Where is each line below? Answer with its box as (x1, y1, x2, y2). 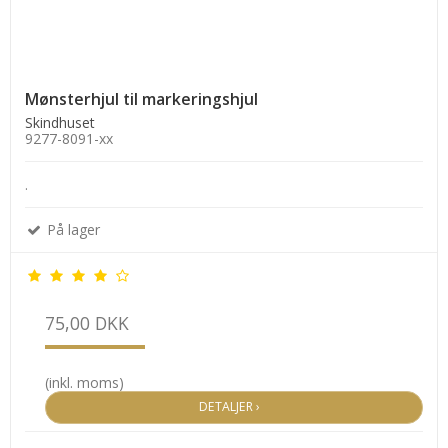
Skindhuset (25, 113, 95, 133)
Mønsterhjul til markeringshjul (25, 88, 258, 111)
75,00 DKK (45, 311, 129, 336)
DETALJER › (199, 398, 269, 416)
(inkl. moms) (45, 373, 124, 393)
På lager (43, 220, 100, 240)
